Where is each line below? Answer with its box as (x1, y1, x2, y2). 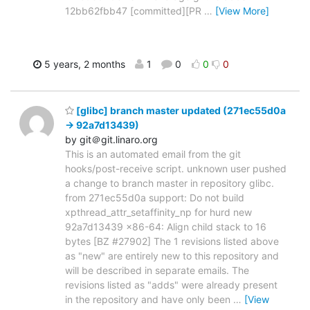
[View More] (215, 4, 269, 17)
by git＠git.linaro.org (65, 134, 158, 146)
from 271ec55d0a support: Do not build (65, 192, 244, 204)
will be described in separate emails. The (65, 264, 249, 277)
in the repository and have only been (65, 293, 233, 306)
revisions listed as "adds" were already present (65, 279, 277, 291)
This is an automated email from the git (65, 148, 241, 161)
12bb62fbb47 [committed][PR (65, 4, 204, 17)
